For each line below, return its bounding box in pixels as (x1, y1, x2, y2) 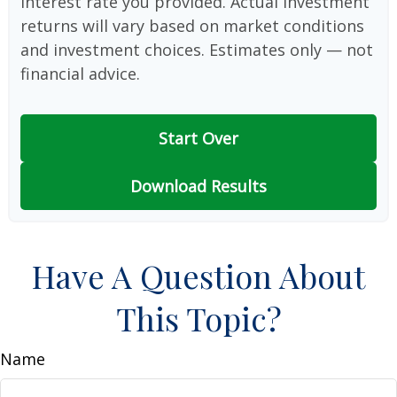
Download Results (130, 175, 267, 197)
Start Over (159, 128, 238, 149)
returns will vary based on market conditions (20, 15, 364, 36)
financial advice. (20, 63, 140, 84)
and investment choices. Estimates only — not (20, 39, 373, 60)
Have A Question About (32, 254, 365, 297)
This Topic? (115, 297, 282, 339)
